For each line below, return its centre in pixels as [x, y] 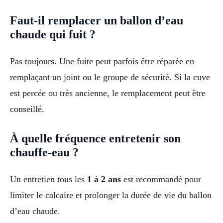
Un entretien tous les [49, 179]
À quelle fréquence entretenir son [95, 139]
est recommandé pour [161, 179]
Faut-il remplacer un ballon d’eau [97, 21]
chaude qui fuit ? [53, 35]
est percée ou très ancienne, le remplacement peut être [108, 93]
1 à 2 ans [104, 179]
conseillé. [27, 109]
